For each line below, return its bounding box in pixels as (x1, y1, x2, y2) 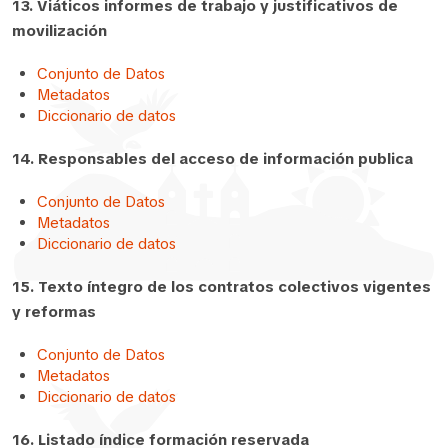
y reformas (12, 301, 96, 322)
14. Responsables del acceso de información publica (12, 148, 413, 169)
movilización (12, 20, 107, 41)
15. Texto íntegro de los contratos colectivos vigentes (12, 276, 431, 297)
